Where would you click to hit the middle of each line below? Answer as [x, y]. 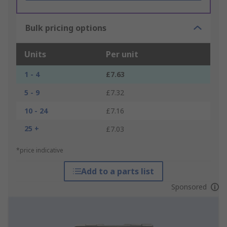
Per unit [122, 54]
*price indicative [40, 150]
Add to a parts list [117, 172]
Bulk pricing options [66, 28]
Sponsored [189, 187]
